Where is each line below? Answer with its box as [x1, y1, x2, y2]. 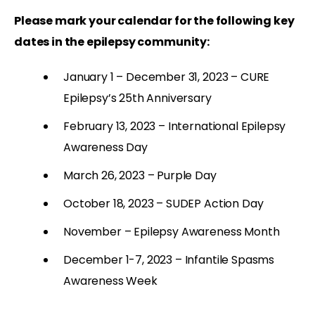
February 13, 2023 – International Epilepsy [63, 117, 286, 134]
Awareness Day [63, 139, 148, 155]
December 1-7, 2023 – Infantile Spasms [63, 251, 275, 268]
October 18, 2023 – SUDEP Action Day [63, 195, 264, 212]
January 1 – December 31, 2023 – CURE [63, 68, 270, 85]
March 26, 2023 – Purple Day [63, 167, 217, 184]
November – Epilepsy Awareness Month [63, 223, 280, 240]
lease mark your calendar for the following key [20, 12, 295, 29]
